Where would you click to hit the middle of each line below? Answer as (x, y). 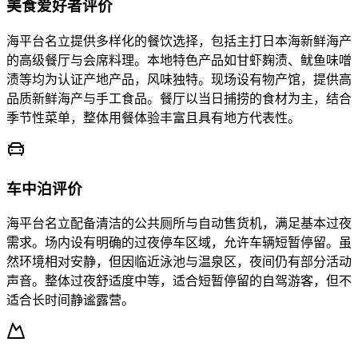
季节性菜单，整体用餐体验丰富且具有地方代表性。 (153, 117)
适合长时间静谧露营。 (70, 300)
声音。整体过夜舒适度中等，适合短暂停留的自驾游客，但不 (179, 281)
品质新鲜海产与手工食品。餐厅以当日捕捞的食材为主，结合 (179, 98)
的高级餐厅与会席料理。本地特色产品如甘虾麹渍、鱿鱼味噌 (179, 60)
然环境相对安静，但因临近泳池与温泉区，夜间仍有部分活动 (179, 262)
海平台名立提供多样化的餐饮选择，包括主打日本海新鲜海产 (179, 41)
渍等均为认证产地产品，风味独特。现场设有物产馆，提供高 (179, 79)
